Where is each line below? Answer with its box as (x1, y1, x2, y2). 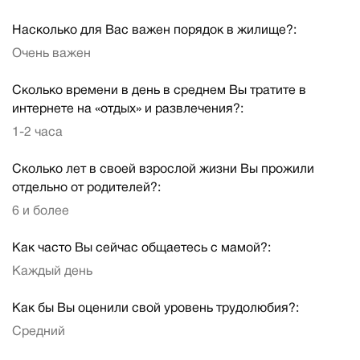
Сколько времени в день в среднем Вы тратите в (12, 84, 306, 96)
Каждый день (12, 266, 92, 278)
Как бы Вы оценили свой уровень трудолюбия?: (12, 303, 299, 315)
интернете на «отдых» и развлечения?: (12, 103, 243, 115)
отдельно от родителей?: (12, 182, 161, 194)
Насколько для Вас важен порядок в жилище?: (12, 24, 297, 36)
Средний (12, 326, 65, 338)
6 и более (12, 206, 69, 218)
